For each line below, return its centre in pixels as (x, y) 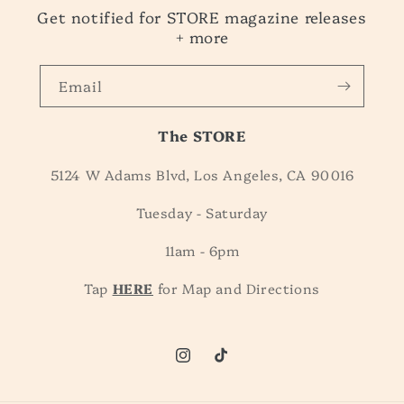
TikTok (234, 365)
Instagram (207, 365)
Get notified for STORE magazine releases (202, 17)
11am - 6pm (202, 251)
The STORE (202, 136)
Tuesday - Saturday (202, 213)
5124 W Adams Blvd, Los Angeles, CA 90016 (202, 175)
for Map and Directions (239, 289)
